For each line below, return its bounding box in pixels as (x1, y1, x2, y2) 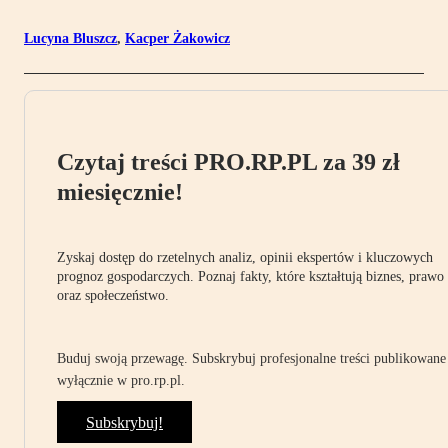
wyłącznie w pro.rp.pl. (57, 373, 185, 389)
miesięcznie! (57, 179, 183, 206)
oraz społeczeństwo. (57, 288, 169, 304)
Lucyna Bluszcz (24, 31, 117, 47)
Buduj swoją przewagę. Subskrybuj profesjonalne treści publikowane (57, 351, 446, 367)
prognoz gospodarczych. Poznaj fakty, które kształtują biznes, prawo (57, 269, 444, 285)
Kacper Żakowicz (125, 31, 230, 47)
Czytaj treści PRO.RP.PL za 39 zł (57, 149, 400, 176)
